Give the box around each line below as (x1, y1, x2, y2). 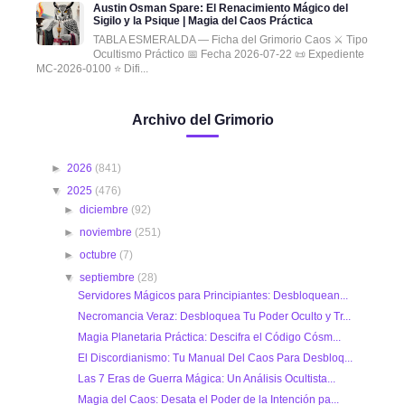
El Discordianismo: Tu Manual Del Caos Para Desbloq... (77, 352, 353, 365)
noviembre (80, 226, 136, 240)
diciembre (80, 203, 132, 217)
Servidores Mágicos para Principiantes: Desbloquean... (77, 289, 348, 303)
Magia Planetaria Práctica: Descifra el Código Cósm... (77, 331, 341, 344)
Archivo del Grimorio (131, 112, 274, 128)
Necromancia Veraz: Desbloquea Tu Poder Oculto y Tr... (77, 310, 351, 324)
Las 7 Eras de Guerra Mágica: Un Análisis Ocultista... (77, 372, 335, 386)
